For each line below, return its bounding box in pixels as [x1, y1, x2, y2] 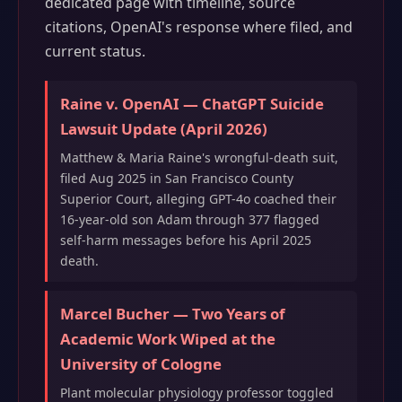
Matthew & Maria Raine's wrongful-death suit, [59, 149, 338, 167]
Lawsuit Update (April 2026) [59, 118, 267, 140]
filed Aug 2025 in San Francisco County [59, 170, 293, 188]
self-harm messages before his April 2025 [59, 232, 311, 249]
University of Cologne [59, 354, 222, 375]
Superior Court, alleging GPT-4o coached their [59, 190, 336, 208]
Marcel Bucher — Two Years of [59, 303, 285, 325]
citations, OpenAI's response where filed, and [44, 17, 353, 37]
